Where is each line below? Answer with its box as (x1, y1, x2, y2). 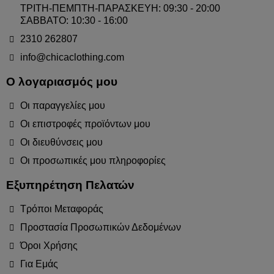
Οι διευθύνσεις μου (20, 136, 103, 147)
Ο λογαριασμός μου (6, 75, 117, 88)
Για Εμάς (20, 258, 58, 269)
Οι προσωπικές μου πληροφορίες (20, 155, 166, 166)
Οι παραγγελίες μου (20, 100, 105, 111)
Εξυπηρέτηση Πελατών (6, 178, 135, 191)
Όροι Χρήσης (20, 240, 78, 251)
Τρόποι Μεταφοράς (20, 203, 103, 214)
